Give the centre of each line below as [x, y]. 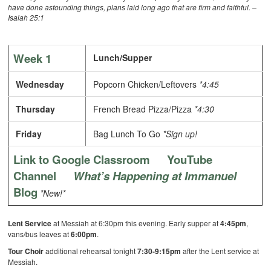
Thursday [37, 109]
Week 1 [33, 59]
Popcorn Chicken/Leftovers [145, 84]
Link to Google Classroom [82, 160]
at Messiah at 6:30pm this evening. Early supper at [136, 223]
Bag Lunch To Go [127, 134]
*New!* [53, 193]
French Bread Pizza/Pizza [143, 109]
